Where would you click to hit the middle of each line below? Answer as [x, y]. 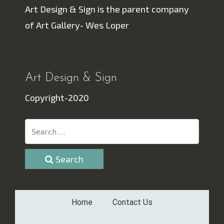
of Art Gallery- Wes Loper [77, 25]
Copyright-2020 [57, 97]
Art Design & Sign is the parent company [107, 9]
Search [68, 159]
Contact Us [132, 202]
